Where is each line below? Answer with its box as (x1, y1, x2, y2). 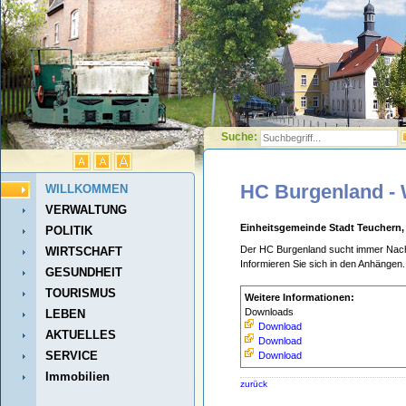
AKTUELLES (45, 328, 116, 342)
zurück (240, 378, 267, 389)
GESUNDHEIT (45, 266, 122, 279)
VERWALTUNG (45, 203, 127, 217)
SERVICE (45, 349, 98, 362)
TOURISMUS (45, 286, 116, 300)
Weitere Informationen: (245, 291, 354, 303)
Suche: (221, 130, 260, 143)
